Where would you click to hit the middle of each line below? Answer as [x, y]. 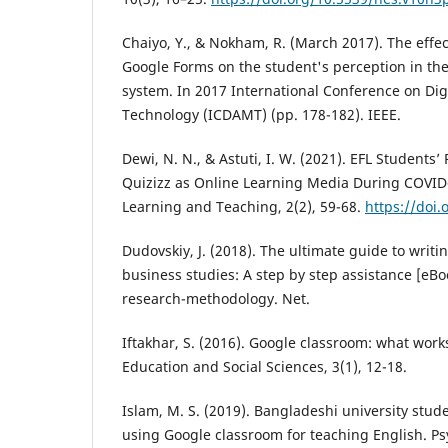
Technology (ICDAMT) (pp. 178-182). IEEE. [261, 114]
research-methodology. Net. [216, 298]
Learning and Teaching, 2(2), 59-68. [243, 206]
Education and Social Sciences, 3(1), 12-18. [264, 366]
